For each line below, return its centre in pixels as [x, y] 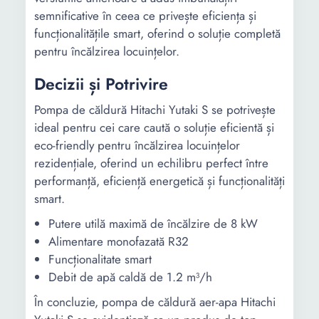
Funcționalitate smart [100, 259]
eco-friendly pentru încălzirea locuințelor [137, 145]
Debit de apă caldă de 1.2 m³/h [130, 277]
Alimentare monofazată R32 [119, 241]
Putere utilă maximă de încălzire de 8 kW [153, 224]
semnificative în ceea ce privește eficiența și [145, 16]
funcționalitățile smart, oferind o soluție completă [157, 33]
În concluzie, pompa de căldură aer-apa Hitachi [155, 302]
